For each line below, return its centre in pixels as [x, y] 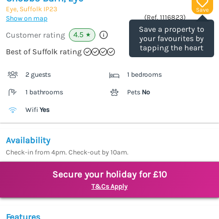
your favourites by [172, 39]
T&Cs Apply [109, 187]
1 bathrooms [44, 92]
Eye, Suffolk [25, 9]
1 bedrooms [144, 75]
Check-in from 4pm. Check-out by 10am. [67, 153]
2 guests [38, 75]
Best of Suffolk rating [44, 52]
